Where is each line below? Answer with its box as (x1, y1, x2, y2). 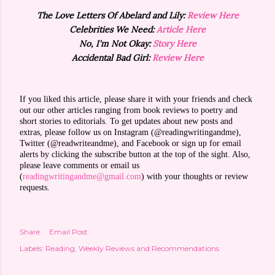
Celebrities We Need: (69, 24, 157, 35)
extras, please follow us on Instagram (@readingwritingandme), (20, 128, 241, 137)
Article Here (157, 24, 206, 35)
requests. (20, 183, 52, 192)
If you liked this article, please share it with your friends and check (20, 95, 252, 104)
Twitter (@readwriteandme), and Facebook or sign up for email (20, 139, 241, 148)
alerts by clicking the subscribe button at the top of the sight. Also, (20, 150, 250, 159)
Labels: (20, 244, 44, 253)
